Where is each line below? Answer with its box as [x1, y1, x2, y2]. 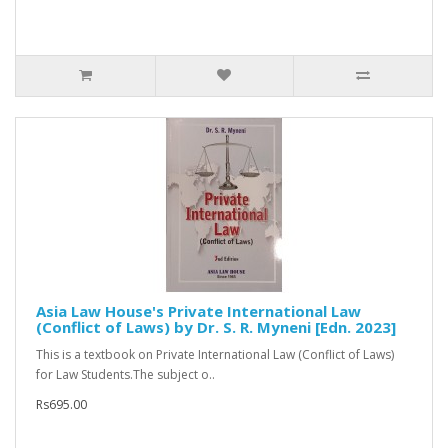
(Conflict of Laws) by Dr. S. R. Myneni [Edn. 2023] [36, 317, 396, 338]
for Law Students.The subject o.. [36, 366, 215, 384]
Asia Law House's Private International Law [36, 301, 361, 322]
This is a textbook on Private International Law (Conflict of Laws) [36, 346, 394, 364]
